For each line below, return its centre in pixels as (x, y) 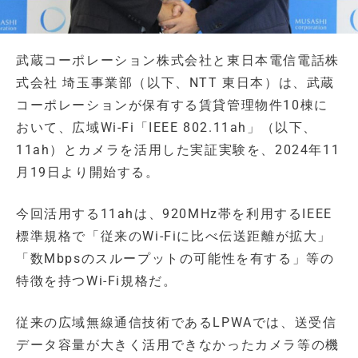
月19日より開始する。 (88, 172)
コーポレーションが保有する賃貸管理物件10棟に (172, 105)
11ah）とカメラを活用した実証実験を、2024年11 (178, 149)
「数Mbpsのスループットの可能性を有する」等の (175, 258)
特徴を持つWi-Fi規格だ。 (97, 280)
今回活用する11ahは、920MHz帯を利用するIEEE (174, 213)
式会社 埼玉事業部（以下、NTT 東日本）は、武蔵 (175, 82)
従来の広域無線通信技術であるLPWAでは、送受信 (177, 322)
